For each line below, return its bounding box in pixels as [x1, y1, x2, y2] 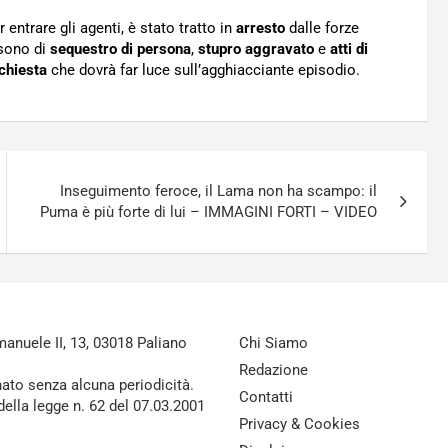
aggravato [245, 40, 314, 59]
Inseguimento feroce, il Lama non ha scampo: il [60, 182, 378, 201]
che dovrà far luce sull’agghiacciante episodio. [47, 61, 360, 80]
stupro [198, 40, 241, 59]
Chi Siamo [239, 334, 308, 353]
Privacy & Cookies [239, 415, 360, 434]
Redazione [239, 361, 308, 380]
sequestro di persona [50, 40, 191, 59]
